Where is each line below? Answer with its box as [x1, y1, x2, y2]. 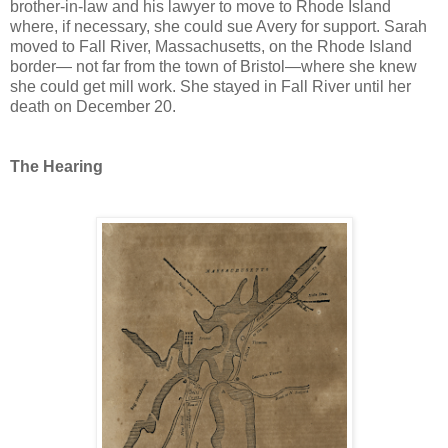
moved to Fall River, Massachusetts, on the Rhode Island [10, 38, 412, 56]
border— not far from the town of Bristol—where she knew [10, 58, 417, 76]
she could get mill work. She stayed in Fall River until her [10, 78, 411, 96]
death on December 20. [10, 98, 176, 116]
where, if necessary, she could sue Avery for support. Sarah [10, 18, 427, 36]
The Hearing [10, 158, 103, 176]
